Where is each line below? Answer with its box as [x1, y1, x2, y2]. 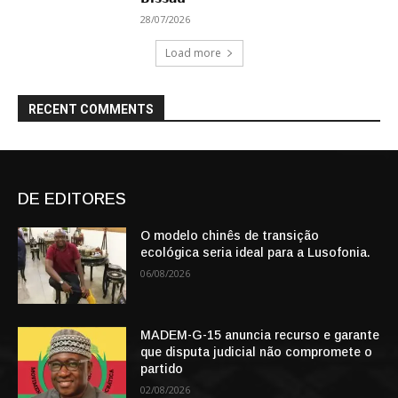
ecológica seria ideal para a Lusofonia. [140, 245, 371, 260]
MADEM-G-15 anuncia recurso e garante [140, 327, 380, 342]
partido [140, 361, 184, 376]
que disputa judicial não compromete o [140, 344, 373, 359]
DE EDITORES [18, 190, 126, 209]
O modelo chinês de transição [140, 228, 320, 243]
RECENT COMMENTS [28, 102, 154, 117]
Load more [164, 45, 221, 61]
